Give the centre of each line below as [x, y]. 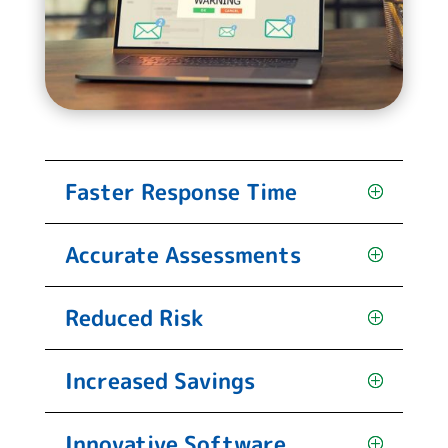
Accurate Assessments [182, 254]
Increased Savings [159, 380]
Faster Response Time [180, 191]
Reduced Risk [133, 317]
